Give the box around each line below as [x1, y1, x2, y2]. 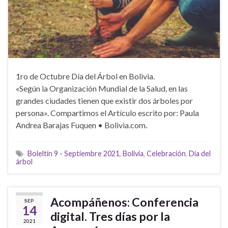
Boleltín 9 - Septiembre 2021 [27, 149, 120, 158]
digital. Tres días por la [50, 209, 170, 223]
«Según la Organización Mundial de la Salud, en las [16, 83, 188, 93]
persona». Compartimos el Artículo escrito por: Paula [16, 107, 199, 118]
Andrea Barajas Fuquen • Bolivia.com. [16, 120, 147, 130]
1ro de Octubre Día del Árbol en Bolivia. [16, 71, 155, 81]
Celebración [147, 149, 186, 158]
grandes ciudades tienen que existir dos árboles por [16, 95, 193, 105]
